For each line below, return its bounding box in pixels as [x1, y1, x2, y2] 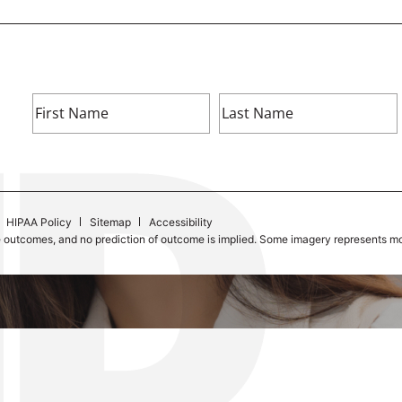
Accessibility [149, 214, 213, 229]
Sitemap [90, 214, 131, 229]
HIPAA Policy [6, 214, 72, 229]
